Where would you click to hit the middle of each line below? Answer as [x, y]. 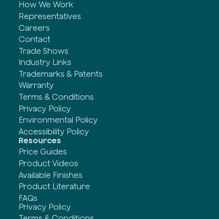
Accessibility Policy [54, 131]
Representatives [50, 16]
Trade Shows [44, 51]
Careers [34, 28]
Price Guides [43, 152]
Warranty [36, 85]
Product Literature [55, 186]
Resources [40, 140]
